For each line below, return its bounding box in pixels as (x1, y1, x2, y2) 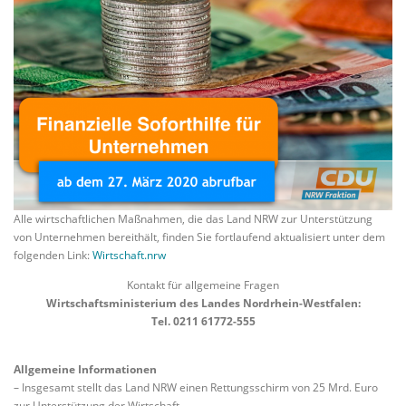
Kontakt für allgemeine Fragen (127, 277, 279, 294)
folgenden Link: (14, 247, 92, 263)
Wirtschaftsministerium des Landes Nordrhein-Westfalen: (45, 295, 361, 312)
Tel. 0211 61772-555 (150, 314, 256, 330)
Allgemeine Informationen (14, 362, 157, 378)
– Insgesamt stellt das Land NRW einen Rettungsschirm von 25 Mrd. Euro (14, 380, 378, 396)
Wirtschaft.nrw (92, 247, 166, 263)
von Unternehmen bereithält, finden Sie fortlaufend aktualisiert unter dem (14, 229, 385, 245)
